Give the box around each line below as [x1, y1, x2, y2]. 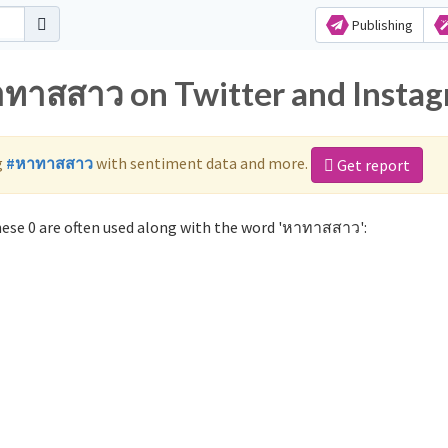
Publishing [348, 16, 413, 34]
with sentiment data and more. [93, 152, 311, 173]
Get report [334, 155, 410, 175]
